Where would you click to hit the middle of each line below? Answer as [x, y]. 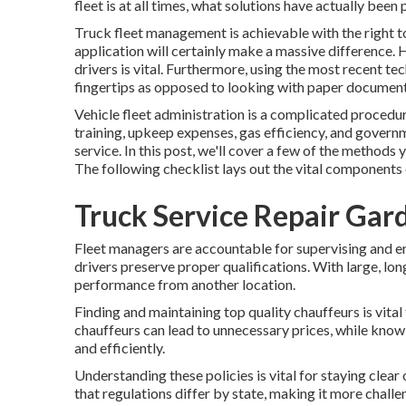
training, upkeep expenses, [157, 132]
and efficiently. [120, 348]
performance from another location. [185, 284]
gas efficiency [282, 132]
